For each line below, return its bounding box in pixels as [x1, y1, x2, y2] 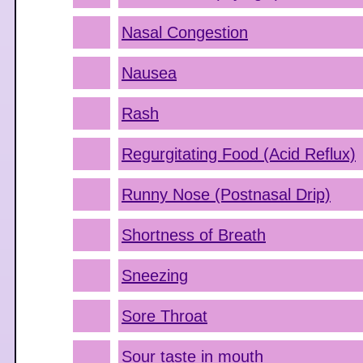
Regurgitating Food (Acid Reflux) [122, 145, 356, 163]
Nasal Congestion [122, 23, 248, 41]
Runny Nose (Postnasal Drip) [122, 186, 331, 203]
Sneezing [122, 267, 188, 284]
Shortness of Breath [122, 226, 266, 244]
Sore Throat [122, 307, 207, 325]
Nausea [122, 64, 177, 82]
